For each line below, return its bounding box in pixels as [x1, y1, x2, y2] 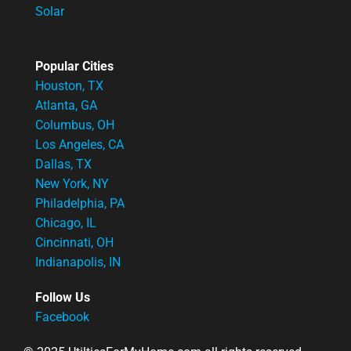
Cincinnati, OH [35, 234, 114, 250]
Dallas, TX [35, 156, 92, 172]
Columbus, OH [35, 117, 114, 132]
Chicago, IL [35, 215, 96, 230]
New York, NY [35, 175, 109, 191]
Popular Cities [35, 58, 114, 74]
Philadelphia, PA [35, 195, 125, 211]
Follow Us [35, 289, 90, 305]
